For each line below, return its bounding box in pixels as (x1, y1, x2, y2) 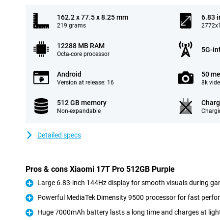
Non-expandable (57, 108, 101, 114)
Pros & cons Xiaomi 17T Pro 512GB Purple (26, 165, 175, 174)
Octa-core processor (57, 51, 110, 57)
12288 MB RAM (57, 42, 105, 50)
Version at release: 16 (57, 79, 114, 86)
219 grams (57, 22, 86, 29)
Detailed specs (37, 131, 81, 139)
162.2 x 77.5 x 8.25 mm (57, 13, 128, 21)
